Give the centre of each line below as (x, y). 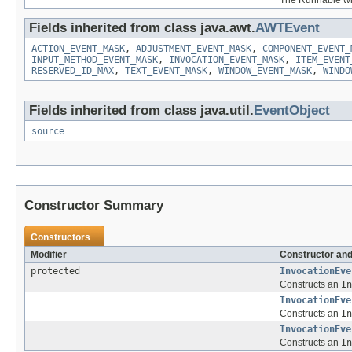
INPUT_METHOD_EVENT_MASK (95, 59)
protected (55, 271)
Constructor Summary (94, 205)
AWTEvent (288, 27)
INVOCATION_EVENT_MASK (227, 59)
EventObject (292, 110)
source (48, 131)
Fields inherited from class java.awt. (142, 27)
